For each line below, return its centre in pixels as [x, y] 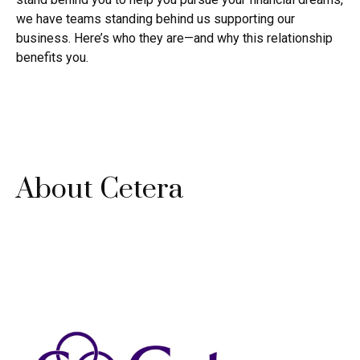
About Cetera [100, 190]
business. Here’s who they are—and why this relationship [174, 38]
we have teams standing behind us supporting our [155, 19]
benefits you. [52, 57]
